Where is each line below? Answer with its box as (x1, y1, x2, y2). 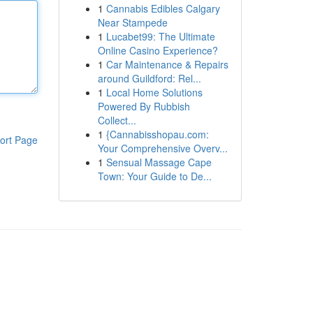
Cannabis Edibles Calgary (105, 1, 220, 15)
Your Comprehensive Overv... (97, 141, 228, 155)
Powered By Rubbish (97, 99, 190, 113)
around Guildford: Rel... (97, 71, 201, 85)
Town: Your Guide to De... (97, 169, 212, 183)
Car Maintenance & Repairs (105, 57, 228, 71)
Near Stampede (97, 15, 168, 29)
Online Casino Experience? (97, 43, 218, 57)
